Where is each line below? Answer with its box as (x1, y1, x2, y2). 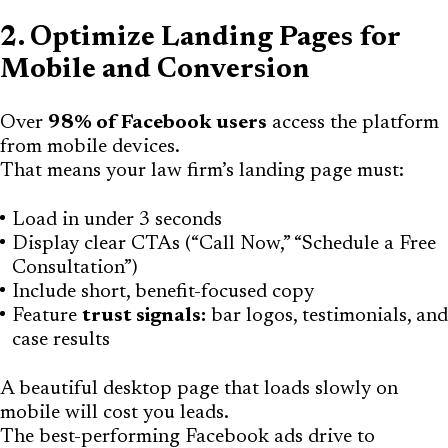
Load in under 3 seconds (12, 209, 222, 230)
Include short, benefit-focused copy (12, 281, 314, 302)
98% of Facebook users (48, 112, 267, 133)
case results (12, 329, 110, 350)
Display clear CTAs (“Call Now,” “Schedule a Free (12, 233, 436, 254)
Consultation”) (12, 257, 138, 278)
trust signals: (82, 305, 206, 326)
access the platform (267, 112, 439, 133)
